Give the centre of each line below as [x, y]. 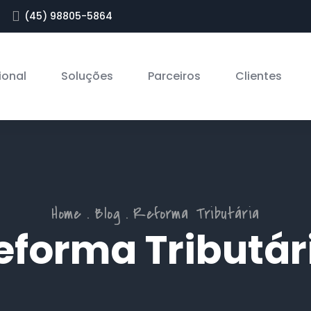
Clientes [258, 76]
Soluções [87, 76]
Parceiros [174, 76]
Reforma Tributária [196, 214]
